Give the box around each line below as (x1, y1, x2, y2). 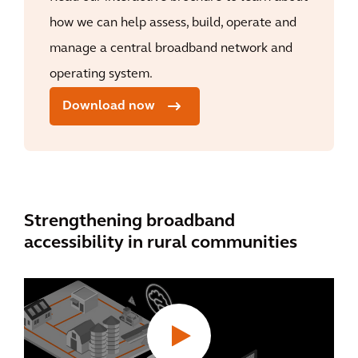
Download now (62, 100, 155, 113)
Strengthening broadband (24, 213, 235, 231)
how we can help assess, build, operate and (50, 17, 296, 30)
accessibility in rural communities (24, 234, 297, 253)
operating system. (50, 68, 153, 81)
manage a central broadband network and (50, 42, 292, 55)
